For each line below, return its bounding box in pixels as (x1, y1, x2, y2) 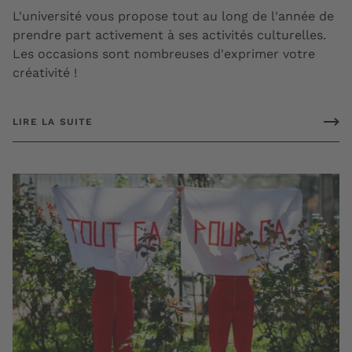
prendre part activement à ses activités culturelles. (13, 27, 326, 42)
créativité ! (13, 64, 77, 80)
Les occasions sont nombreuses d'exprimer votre (13, 46, 315, 61)
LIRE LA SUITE (13, 115, 93, 127)
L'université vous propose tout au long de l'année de (13, 8, 334, 24)
